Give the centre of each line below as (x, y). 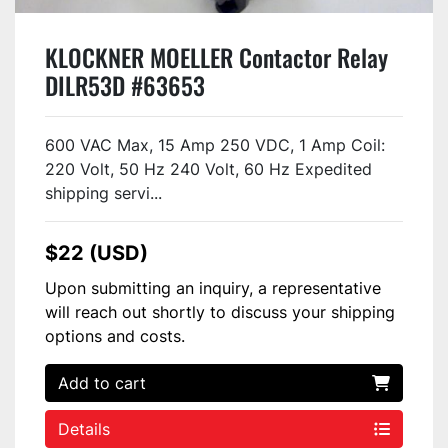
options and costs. (115, 335)
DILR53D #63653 (125, 84)
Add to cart (102, 382)
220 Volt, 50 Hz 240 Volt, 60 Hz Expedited (208, 168)
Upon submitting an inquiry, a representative (213, 287)
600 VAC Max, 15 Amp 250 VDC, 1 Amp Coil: (215, 144)
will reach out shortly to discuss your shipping (220, 311)
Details (84, 428)
